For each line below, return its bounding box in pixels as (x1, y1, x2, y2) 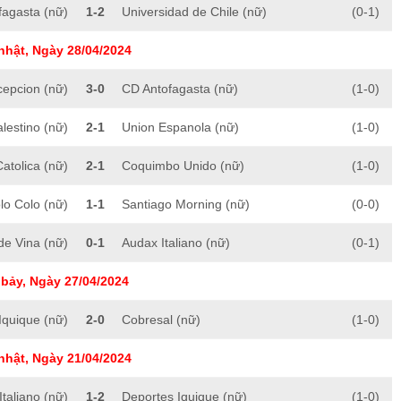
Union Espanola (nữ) (122, 120, 239, 135)
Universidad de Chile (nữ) (122, 4, 267, 20)
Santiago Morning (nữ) (122, 197, 250, 212)
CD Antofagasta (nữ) (122, 81, 238, 97)
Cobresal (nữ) (122, 312, 200, 328)
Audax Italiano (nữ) (122, 235, 230, 251)
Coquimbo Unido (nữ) (122, 158, 244, 174)
